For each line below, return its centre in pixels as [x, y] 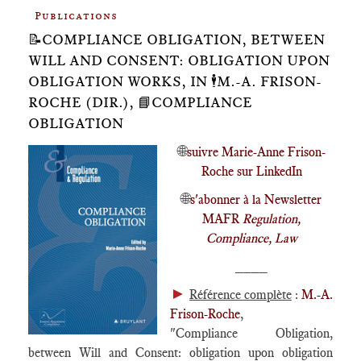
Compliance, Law [251, 238]
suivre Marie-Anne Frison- [256, 152]
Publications [76, 15]
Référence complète [241, 295]
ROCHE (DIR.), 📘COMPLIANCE [140, 102]
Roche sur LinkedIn [251, 171]
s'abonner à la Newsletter [256, 199]
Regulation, [272, 219]
